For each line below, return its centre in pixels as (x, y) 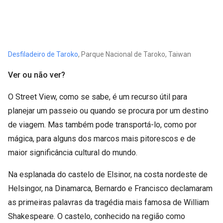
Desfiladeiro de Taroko (43, 54)
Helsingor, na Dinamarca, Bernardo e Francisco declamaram (110, 188)
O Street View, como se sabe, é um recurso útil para (98, 97)
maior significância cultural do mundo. (73, 153)
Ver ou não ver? (37, 75)
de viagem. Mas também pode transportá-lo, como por (102, 125)
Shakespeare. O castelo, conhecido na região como (97, 216)
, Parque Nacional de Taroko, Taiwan (135, 54)
